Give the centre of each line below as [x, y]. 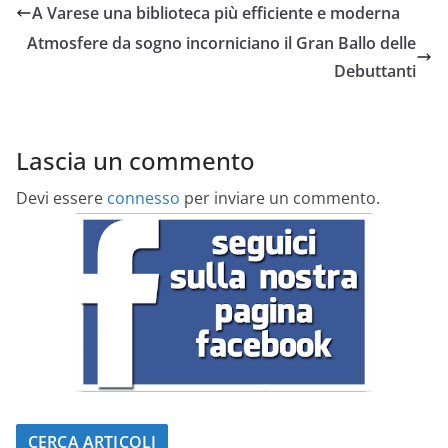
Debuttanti [375, 71]
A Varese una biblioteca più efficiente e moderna [216, 13]
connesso [143, 198]
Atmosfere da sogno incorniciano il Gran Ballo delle [221, 43]
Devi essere [61, 198]
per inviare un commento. [280, 198]
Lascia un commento [135, 161]
